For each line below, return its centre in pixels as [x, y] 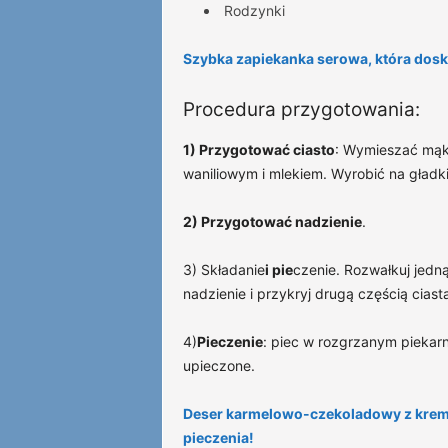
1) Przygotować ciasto [258, 149]
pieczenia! [218, 437]
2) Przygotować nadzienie [272, 221]
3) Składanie [223, 269]
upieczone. [218, 365]
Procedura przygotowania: [301, 109]
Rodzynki [254, 10]
